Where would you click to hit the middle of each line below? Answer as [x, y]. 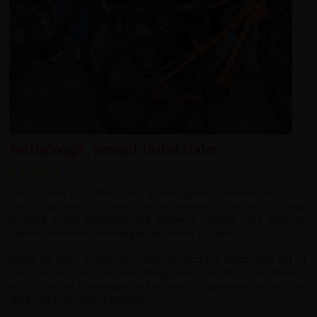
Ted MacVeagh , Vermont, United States [114, 150]
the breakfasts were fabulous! [79, 300]
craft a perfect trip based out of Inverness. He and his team [158, 207]
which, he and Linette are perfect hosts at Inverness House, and [158, 287]
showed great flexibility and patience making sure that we [158, 220]
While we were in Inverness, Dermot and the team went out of [158, 260]
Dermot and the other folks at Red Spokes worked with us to [158, 193]
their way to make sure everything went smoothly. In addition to [158, 273]
